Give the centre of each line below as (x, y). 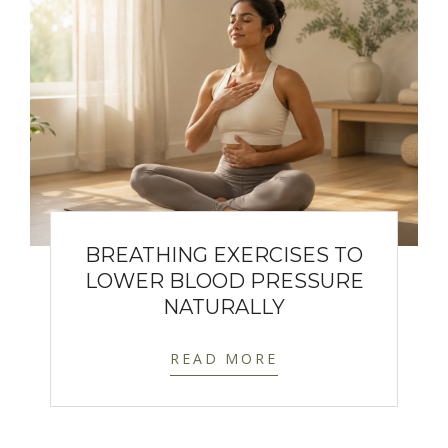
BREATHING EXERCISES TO (224, 255)
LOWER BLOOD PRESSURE (224, 281)
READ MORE (224, 358)
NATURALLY (224, 307)
